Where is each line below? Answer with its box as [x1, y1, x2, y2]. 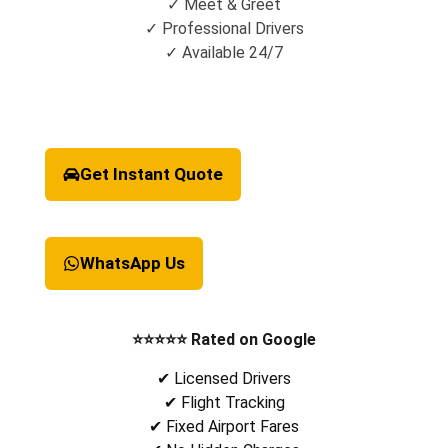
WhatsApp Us [80, 253, 185, 274]
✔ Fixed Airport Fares [149, 417, 299, 437]
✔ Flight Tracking [163, 393, 285, 413]
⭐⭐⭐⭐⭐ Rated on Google [132, 330, 316, 350]
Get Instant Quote [80, 164, 223, 185]
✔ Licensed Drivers [157, 369, 291, 389]
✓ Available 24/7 [165, 43, 283, 63]
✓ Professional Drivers [144, 19, 304, 39]
